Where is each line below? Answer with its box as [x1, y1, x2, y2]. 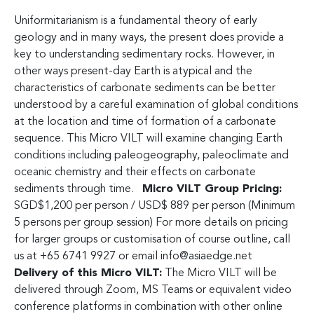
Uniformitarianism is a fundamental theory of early [14, 15, 257, 27]
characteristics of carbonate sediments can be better [14, 82, 275, 94]
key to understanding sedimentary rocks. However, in [14, 48, 275, 60]
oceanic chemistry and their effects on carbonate [14, 166, 256, 178]
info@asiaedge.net [161, 250, 252, 262]
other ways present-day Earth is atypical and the [14, 65, 252, 77]
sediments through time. [14, 183, 142, 195]
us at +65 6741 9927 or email [14, 250, 161, 262]
